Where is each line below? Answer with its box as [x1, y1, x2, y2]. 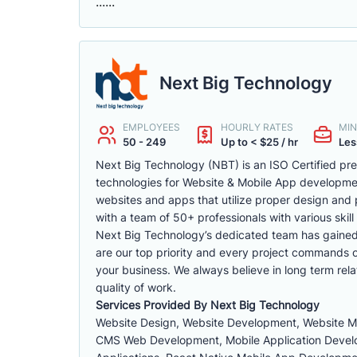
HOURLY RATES [221, 121, 293, 133]
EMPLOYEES [123, 121, 180, 133]
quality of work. [96, 280, 176, 294]
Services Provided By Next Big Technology [96, 298, 320, 312]
